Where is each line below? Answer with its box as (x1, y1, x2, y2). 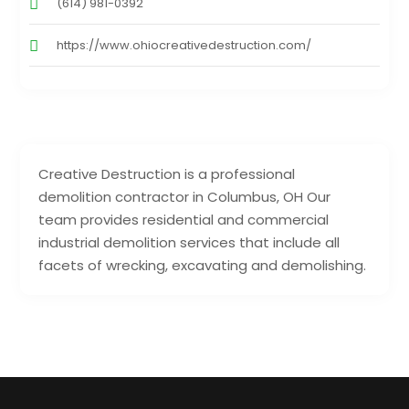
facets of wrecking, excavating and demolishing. (38, 255, 367, 275)
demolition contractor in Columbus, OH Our (38, 186, 331, 206)
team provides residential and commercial (38, 209, 330, 229)
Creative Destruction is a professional (38, 163, 296, 184)
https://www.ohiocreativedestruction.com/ (57, 36, 312, 54)
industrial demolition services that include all (38, 232, 341, 252)
